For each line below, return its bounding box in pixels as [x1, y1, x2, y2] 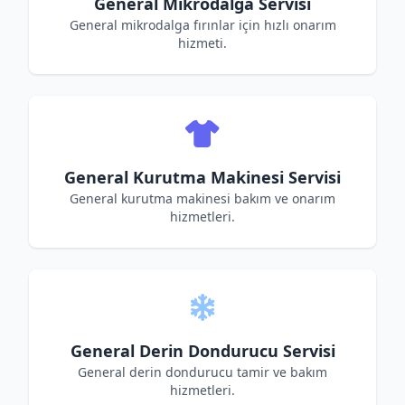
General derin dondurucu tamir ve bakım [78, 363, 327, 381]
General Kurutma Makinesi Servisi [64, 166, 341, 188]
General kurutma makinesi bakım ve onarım [70, 190, 335, 207]
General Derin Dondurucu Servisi [70, 340, 335, 362]
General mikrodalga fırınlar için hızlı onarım [69, 16, 336, 33]
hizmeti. [178, 34, 227, 52]
